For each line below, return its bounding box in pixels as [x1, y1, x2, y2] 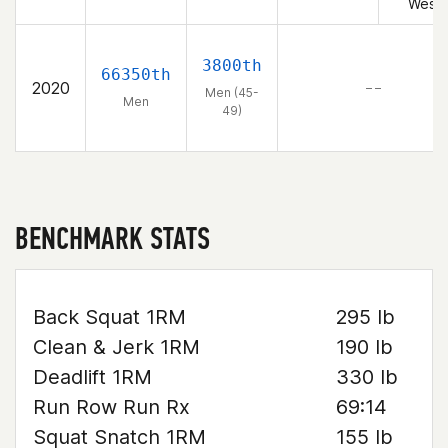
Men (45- [205, 85, 259, 100]
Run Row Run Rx [33, 395, 190, 419]
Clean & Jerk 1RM [33, 335, 200, 359]
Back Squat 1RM [33, 305, 186, 329]
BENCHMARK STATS [15, 219, 210, 257]
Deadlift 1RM [33, 365, 152, 389]
